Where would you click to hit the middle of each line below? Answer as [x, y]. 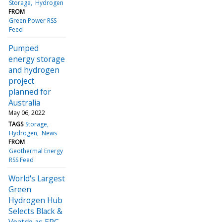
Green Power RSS [33, 20]
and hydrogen [34, 70]
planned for [30, 91]
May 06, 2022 [27, 112]
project [21, 81]
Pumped [24, 48]
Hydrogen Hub [35, 200]
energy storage [37, 59]
